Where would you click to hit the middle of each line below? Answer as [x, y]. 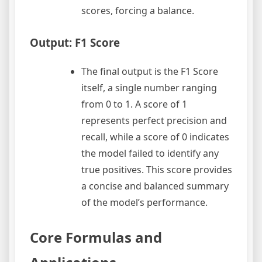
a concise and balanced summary [155, 186]
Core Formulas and [96, 237]
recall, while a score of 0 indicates [155, 137]
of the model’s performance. [144, 202]
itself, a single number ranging [149, 88]
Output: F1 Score [75, 43]
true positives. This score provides [157, 170]
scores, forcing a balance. [138, 11]
